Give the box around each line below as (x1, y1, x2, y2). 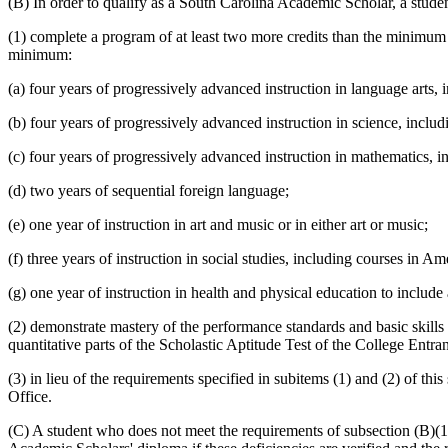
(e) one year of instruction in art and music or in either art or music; (8, 215, 428, 233)
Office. (8, 387, 52, 405)
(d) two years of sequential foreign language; (8, 181, 289, 199)
